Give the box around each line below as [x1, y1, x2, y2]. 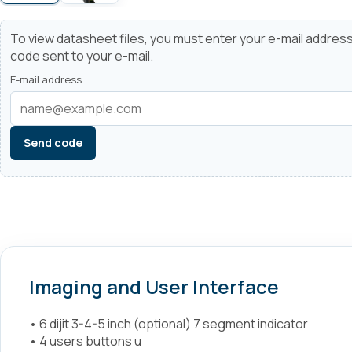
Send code [24, 135, 82, 150]
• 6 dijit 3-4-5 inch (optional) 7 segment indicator [29, 315, 308, 332]
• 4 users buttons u [29, 332, 141, 350]
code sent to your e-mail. [10, 47, 153, 64]
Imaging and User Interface [29, 273, 279, 299]
